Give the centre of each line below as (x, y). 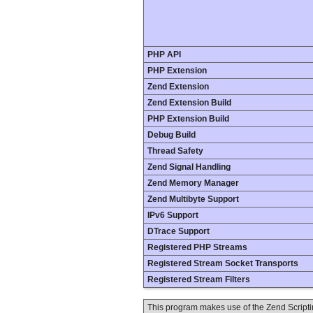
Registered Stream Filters (199, 279)
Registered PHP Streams (197, 247)
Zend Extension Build (189, 103)
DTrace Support (179, 231)
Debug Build (172, 135)
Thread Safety (175, 151)
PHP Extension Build (188, 119)
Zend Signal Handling (189, 167)
